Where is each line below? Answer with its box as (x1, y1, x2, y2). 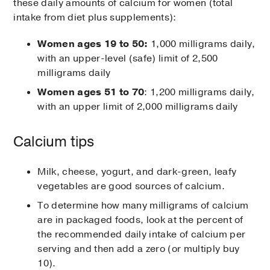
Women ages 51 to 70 (37, 85, 145, 99)
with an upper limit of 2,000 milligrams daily (37, 99, 238, 113)
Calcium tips (13, 131, 95, 151)
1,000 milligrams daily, (148, 37, 256, 51)
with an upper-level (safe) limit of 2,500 (37, 51, 218, 65)
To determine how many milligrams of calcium (37, 198, 249, 212)
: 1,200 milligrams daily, (144, 85, 255, 99)
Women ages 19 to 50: (37, 37, 148, 51)
